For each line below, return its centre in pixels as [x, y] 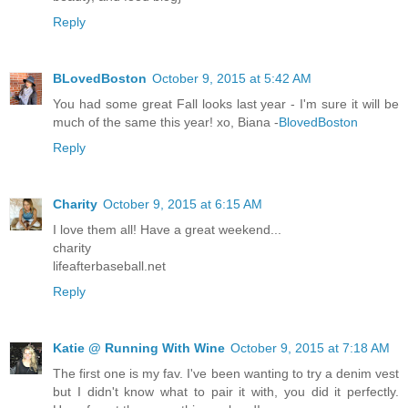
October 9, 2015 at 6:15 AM [183, 204]
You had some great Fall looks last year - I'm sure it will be [226, 104]
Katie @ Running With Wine [139, 348]
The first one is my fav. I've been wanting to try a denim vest [226, 374]
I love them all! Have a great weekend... [167, 230]
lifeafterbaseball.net [109, 266]
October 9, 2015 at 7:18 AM [310, 348]
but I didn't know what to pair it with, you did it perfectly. [226, 392]
